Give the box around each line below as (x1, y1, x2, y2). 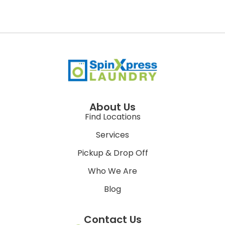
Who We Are (88, 165, 137, 177)
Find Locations (84, 111, 141, 123)
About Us (89, 100, 136, 115)
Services (96, 129, 129, 141)
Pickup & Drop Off (77, 147, 148, 159)
